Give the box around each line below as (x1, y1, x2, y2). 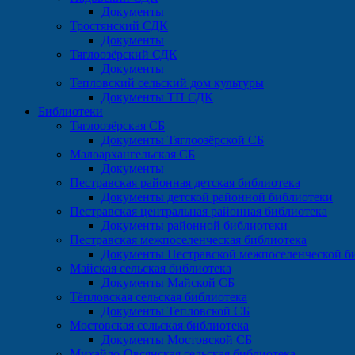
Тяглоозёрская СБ (70, 119, 165, 132)
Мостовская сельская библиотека (70, 319, 249, 332)
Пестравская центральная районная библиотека (70, 204, 327, 218)
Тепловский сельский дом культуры (70, 76, 264, 90)
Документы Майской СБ (101, 276, 235, 289)
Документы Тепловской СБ (101, 304, 250, 318)
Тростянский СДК (70, 19, 168, 32)
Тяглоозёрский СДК (70, 48, 177, 61)
